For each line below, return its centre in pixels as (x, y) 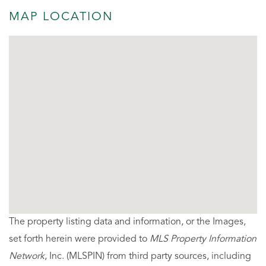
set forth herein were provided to (79, 239)
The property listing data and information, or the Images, (127, 222)
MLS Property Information (203, 239)
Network (27, 256)
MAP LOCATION (61, 17)
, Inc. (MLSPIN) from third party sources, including (148, 256)
